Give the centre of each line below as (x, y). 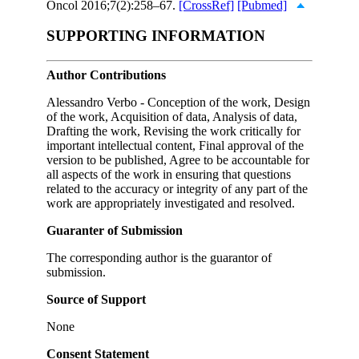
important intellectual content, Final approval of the (175, 145)
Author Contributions (106, 75)
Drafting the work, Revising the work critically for (173, 131)
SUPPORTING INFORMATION (156, 36)
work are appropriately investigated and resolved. (171, 203)
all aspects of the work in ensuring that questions (169, 174)
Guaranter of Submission (115, 230)
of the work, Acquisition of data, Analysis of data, (172, 116)
